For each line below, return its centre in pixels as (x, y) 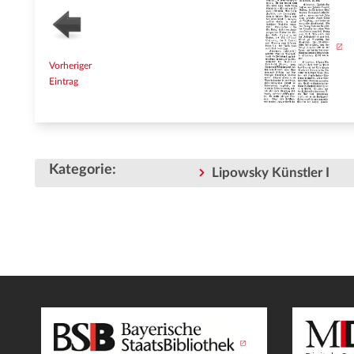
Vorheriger (70, 66)
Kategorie (81, 170)
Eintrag (64, 81)
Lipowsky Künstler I (271, 173)
